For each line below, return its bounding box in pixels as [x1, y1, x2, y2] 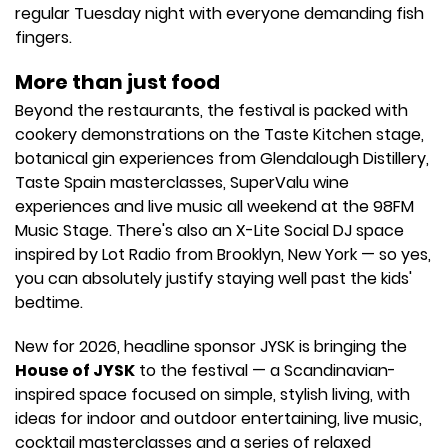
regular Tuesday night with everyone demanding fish [15, 2, 424, 25]
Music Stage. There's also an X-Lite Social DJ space [15, 219, 404, 242]
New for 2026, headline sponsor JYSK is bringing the [15, 335, 407, 358]
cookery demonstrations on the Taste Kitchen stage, [15, 123, 424, 146]
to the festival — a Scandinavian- [135, 359, 396, 382]
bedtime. [15, 291, 83, 314]
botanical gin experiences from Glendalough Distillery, [15, 147, 429, 170]
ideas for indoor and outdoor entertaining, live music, [15, 407, 422, 430]
